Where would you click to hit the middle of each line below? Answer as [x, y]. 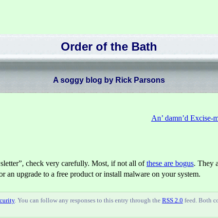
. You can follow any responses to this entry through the [88, 200]
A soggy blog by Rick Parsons [109, 80]
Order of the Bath [109, 47]
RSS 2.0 [172, 200]
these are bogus [170, 163]
